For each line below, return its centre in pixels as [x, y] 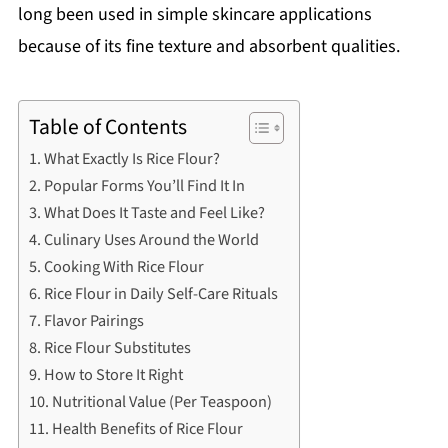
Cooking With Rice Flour [124, 266]
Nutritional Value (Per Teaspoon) [162, 401]
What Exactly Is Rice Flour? [132, 158]
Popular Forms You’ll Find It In [145, 185]
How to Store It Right [114, 374]
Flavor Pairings [94, 320]
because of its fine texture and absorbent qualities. [208, 46]
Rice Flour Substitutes [118, 347]
